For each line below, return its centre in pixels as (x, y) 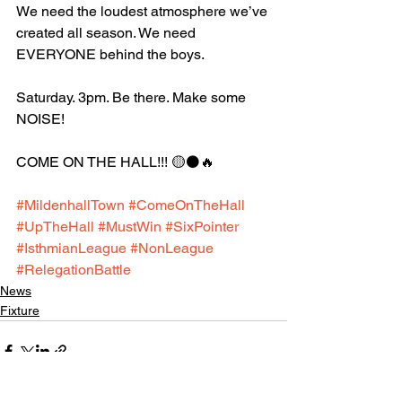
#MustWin (130, 227)
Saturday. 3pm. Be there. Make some (133, 97)
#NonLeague (172, 248)
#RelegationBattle (74, 270)
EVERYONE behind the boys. (110, 54)
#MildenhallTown (70, 205)
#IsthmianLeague (71, 248)
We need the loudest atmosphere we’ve (144, 11)
